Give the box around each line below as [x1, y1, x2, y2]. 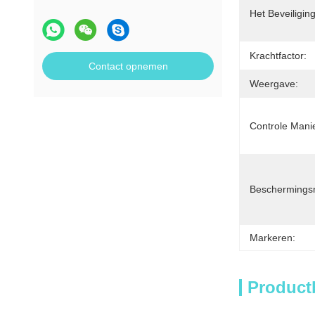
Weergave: [250, 78, 298, 89]
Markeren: [250, 232, 295, 243]
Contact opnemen [88, 60, 168, 72]
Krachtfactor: [250, 50, 307, 61]
